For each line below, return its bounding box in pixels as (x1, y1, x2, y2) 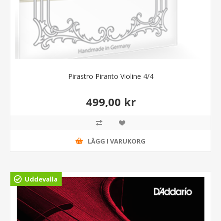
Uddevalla (25, 175, 58, 184)
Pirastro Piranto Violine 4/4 (68, 72, 153, 81)
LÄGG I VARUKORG (88, 136, 146, 146)
